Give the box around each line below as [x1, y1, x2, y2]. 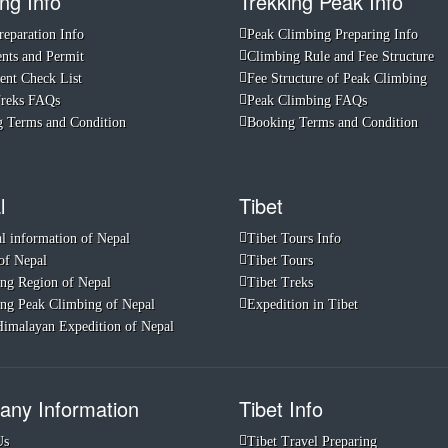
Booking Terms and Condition [247, 115, 418, 130]
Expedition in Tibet [247, 297, 358, 312]
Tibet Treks [247, 275, 313, 290]
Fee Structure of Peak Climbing [247, 71, 427, 86]
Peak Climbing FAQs [247, 93, 367, 108]
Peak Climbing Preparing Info [247, 27, 418, 42]
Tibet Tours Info [247, 231, 341, 246]
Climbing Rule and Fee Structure [247, 49, 434, 64]
